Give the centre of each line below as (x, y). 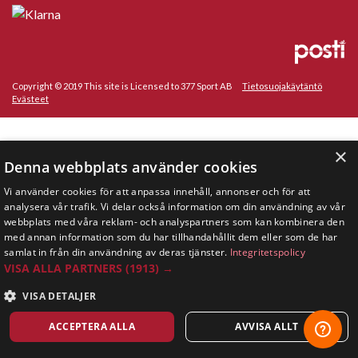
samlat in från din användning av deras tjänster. (117, 252)
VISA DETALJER (60, 296)
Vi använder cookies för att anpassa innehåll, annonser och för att (157, 191)
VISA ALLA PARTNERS (65, 268)
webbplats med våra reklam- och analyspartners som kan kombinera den (175, 222)
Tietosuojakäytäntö (282, 86)
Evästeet (30, 98)
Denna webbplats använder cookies (131, 167)
